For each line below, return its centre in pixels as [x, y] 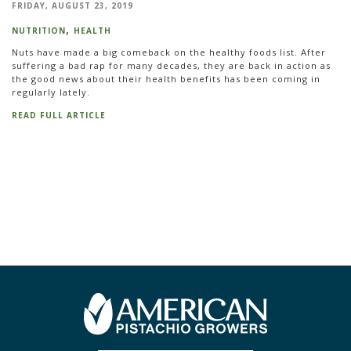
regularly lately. [51, 92]
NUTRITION [39, 31]
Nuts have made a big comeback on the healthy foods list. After [169, 52]
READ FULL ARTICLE [59, 116]
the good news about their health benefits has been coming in [166, 78]
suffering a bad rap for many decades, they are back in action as [171, 65]
